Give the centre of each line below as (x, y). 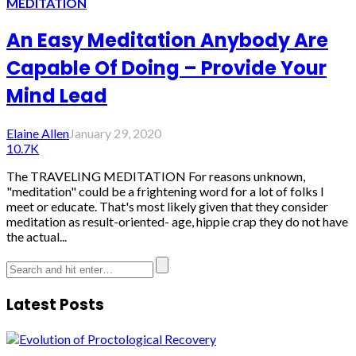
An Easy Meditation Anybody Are (167, 41)
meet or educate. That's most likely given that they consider (167, 207)
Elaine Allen (38, 133)
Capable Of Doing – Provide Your (166, 68)
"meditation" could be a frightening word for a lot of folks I (165, 192)
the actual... (37, 237)
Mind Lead (57, 96)
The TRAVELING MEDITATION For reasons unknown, (156, 176)
